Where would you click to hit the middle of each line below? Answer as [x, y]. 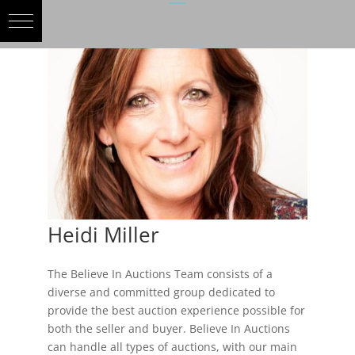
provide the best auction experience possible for [176, 310]
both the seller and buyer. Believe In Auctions [168, 328]
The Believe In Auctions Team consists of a [160, 273]
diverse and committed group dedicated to [161, 292]
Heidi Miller [103, 234]
